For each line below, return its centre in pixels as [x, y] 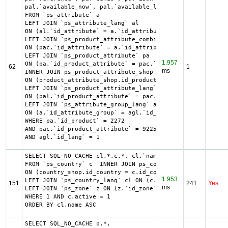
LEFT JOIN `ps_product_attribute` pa [87, 56]
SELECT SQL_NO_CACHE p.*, [67, 224]
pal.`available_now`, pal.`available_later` [99, 7]
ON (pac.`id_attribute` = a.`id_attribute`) [99, 48]
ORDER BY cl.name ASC [60, 205]
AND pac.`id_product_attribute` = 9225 [91, 129]
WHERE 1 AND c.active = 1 [67, 197]
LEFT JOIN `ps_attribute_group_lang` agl [94, 105]
